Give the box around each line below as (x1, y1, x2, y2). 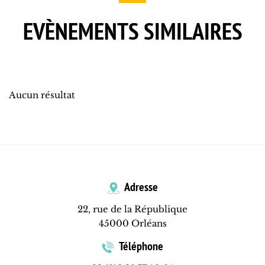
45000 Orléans (98, 218, 167, 230)
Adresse (122, 179, 158, 195)
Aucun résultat (9, 89, 75, 101)
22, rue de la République (77, 203, 188, 215)
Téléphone (117, 238, 163, 254)
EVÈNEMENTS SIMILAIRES (22, 15, 243, 47)
